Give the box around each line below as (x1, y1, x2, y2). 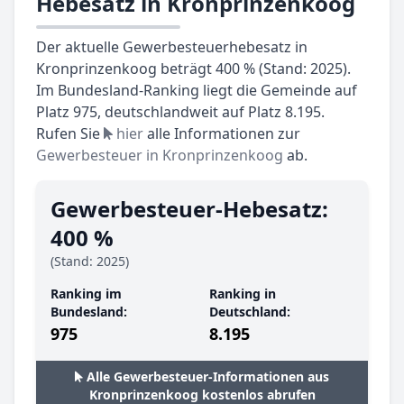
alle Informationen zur (143, 123, 300, 143)
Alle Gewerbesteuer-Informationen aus (87, 367, 329, 385)
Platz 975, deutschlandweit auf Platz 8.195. (36, 101, 325, 122)
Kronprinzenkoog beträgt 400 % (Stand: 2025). (36, 58, 351, 78)
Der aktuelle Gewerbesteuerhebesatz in (36, 36, 308, 57)
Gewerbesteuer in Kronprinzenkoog (36, 144, 283, 165)
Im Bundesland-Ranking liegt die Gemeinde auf (36, 79, 357, 100)
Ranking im (50, 284, 122, 302)
